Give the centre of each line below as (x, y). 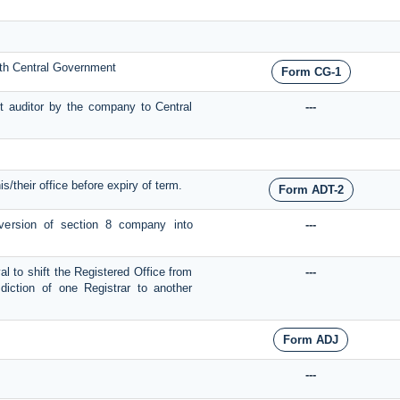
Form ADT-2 (311, 190)
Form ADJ (311, 340)
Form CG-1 (311, 72)
